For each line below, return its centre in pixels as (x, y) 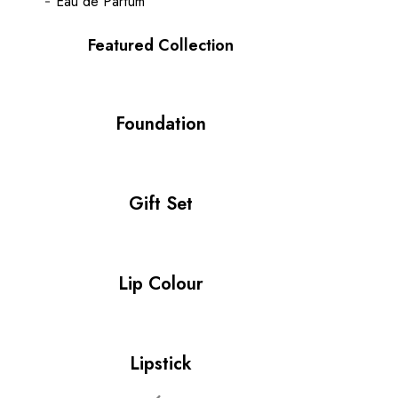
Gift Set (161, 204)
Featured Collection (161, 46)
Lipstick (161, 364)
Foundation (161, 124)
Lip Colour (161, 284)
